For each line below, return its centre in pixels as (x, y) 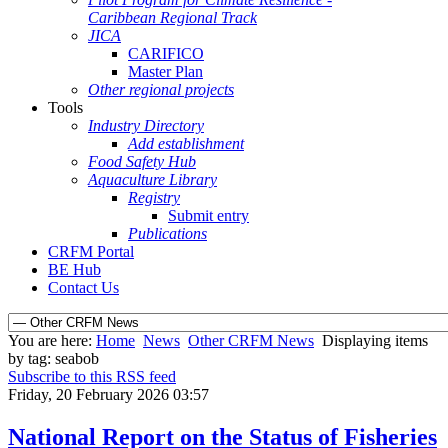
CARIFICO (166, 53)
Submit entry (208, 215)
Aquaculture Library (152, 179)
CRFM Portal (91, 251)
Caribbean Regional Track (172, 17)
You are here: (52, 340)
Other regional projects (161, 89)
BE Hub (74, 269)
